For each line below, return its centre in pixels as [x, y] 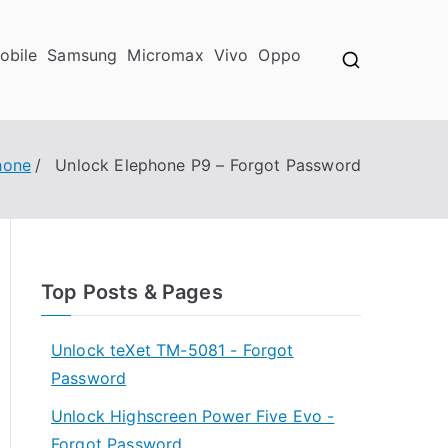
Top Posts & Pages [132, 292]
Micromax [165, 55]
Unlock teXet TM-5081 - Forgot [172, 350]
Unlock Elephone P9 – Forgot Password [208, 165]
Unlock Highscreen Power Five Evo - [193, 416]
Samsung [82, 55]
